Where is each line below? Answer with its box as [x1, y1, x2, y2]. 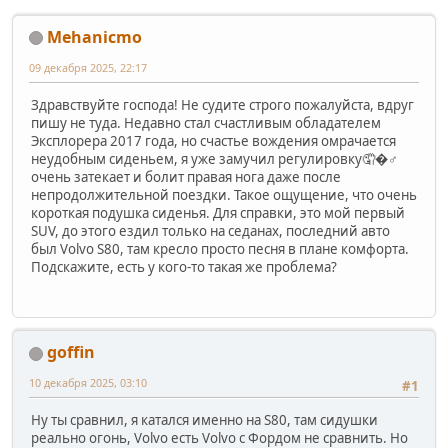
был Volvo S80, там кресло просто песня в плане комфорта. [31, 239, 409, 258]
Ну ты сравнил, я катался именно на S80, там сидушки [31, 411, 378, 430]
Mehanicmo [47, 25, 142, 48]
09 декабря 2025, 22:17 [29, 59, 147, 75]
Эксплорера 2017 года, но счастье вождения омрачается [31, 131, 396, 150]
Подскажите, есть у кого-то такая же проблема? [31, 257, 337, 276]
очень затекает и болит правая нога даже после [31, 167, 341, 186]
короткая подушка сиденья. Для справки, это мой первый [31, 203, 405, 222]
